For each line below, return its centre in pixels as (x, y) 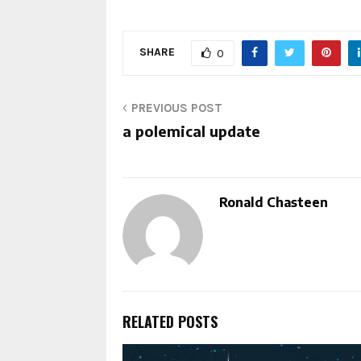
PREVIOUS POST (177, 108)
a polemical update (191, 131)
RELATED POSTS (170, 321)
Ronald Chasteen (274, 202)
